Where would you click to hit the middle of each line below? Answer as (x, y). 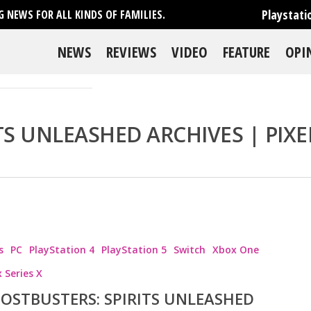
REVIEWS (131, 52)
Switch (189, 250)
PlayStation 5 (134, 250)
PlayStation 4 (61, 250)
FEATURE (246, 52)
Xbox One (235, 250)
